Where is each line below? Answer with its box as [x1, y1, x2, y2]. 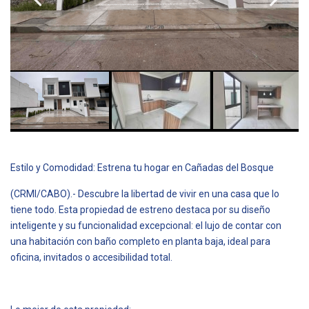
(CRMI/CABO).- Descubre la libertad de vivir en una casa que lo [10, 188, 279, 199]
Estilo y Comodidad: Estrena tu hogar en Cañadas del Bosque [10, 161, 274, 173]
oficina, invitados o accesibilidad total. [10, 251, 172, 263]
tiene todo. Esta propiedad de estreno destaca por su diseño [10, 203, 270, 215]
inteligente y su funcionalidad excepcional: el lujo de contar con [10, 219, 281, 231]
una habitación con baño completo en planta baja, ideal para [10, 235, 270, 247]
